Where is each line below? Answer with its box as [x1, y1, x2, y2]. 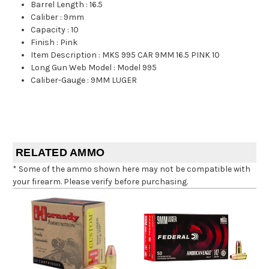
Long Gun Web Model [31, 62, 112, 73]
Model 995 [117, 62, 157, 73]
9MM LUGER [91, 75, 138, 86]
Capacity [31, 25, 66, 35]
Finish [31, 37, 55, 48]
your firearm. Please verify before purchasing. [13, 177, 188, 187]
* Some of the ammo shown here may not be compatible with [13, 164, 250, 175]
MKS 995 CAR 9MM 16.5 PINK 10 [102, 50, 220, 61]
